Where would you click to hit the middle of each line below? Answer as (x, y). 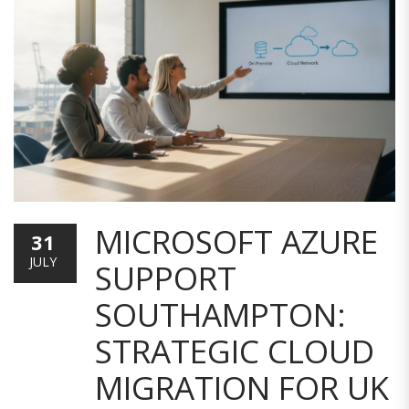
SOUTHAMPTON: (220, 315)
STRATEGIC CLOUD (235, 351)
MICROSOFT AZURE (236, 242)
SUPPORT (166, 278)
